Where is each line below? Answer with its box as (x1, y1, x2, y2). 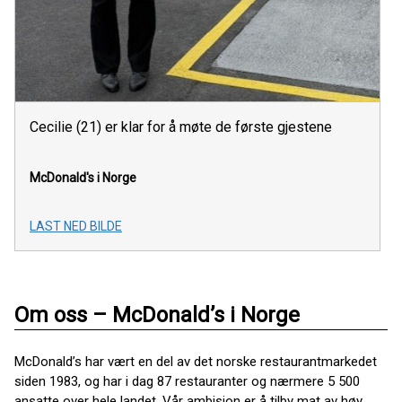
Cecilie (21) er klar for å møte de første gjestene (30, 118, 332, 136)
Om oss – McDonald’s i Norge (14, 302, 300, 328)
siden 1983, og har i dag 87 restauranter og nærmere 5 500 (14, 373, 360, 390)
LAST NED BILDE (30, 219, 122, 234)
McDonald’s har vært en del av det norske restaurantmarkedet (14, 354, 377, 371)
